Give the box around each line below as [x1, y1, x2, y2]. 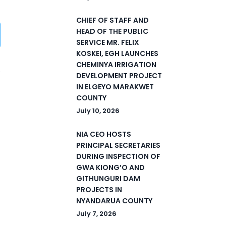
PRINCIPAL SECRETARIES [76, 140, 160, 150]
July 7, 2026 [76, 209, 117, 218]
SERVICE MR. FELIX [76, 37, 139, 47]
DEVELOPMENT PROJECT [76, 71, 162, 81]
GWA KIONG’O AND [76, 162, 145, 173]
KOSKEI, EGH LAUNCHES [76, 48, 158, 59]
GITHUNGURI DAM [76, 174, 140, 184]
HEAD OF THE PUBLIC [76, 26, 148, 36]
